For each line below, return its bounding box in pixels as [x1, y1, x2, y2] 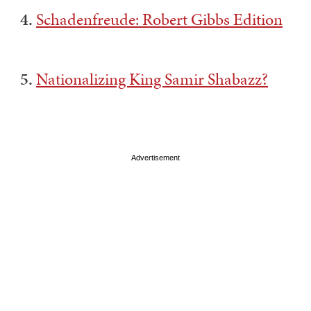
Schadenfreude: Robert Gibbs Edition [36, 8, 283, 31]
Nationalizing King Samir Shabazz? [36, 67, 268, 91]
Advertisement [131, 153, 180, 162]
